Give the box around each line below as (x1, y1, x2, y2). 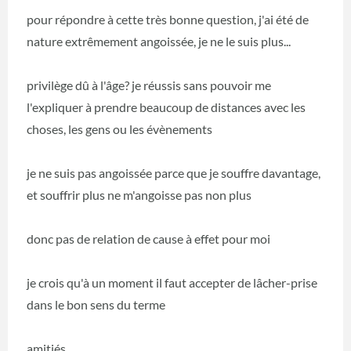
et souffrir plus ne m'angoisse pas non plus (27, 187, 251, 203)
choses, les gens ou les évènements (27, 121, 212, 137)
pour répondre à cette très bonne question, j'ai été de (27, 12, 309, 27)
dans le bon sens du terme (27, 297, 165, 313)
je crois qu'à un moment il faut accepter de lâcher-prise (27, 275, 317, 291)
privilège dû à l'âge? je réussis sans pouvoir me (27, 78, 271, 93)
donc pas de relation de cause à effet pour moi (27, 231, 270, 247)
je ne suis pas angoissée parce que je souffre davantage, (27, 165, 320, 181)
